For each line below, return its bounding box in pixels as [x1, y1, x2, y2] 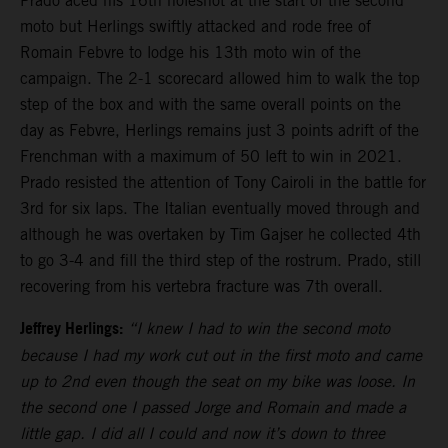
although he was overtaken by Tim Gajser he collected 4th [20, 225, 421, 245]
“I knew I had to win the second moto [128, 319, 390, 339]
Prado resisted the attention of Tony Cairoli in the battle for [20, 173, 426, 193]
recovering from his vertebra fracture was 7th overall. [20, 277, 383, 297]
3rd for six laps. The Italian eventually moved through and [20, 199, 420, 219]
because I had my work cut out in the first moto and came [20, 346, 422, 366]
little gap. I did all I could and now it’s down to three [20, 424, 385, 444]
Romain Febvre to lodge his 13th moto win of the [20, 43, 361, 63]
